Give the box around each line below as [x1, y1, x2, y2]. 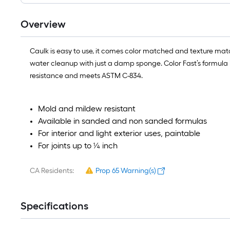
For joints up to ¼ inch [38, 141, 118, 151]
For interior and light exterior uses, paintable [38, 128, 200, 139]
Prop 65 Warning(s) [95, 166, 156, 176]
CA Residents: [30, 166, 74, 176]
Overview [21, 18, 66, 31]
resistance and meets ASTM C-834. [30, 71, 143, 81]
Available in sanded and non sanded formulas [38, 116, 207, 126]
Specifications [21, 200, 88, 213]
